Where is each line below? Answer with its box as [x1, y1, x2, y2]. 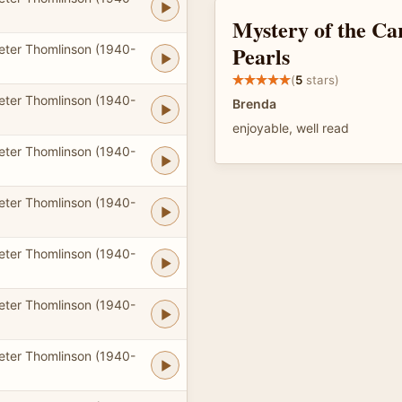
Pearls [232, 40, 290, 72]
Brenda [232, 96, 276, 111]
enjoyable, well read [232, 120, 349, 135]
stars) [302, 72, 339, 87]
